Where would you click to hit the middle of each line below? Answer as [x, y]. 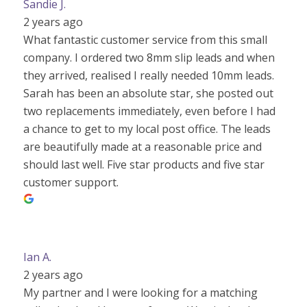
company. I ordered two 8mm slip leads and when [149, 57]
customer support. [71, 182]
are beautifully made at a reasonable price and [142, 146]
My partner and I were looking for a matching [140, 292]
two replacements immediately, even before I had [149, 111]
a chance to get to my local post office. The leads [147, 128]
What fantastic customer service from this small [145, 39]
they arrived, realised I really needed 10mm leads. [148, 75]
